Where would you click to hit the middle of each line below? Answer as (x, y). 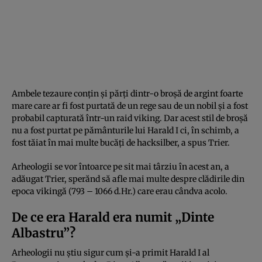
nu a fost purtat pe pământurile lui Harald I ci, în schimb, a (125, 130)
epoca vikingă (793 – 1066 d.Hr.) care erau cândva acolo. (120, 191)
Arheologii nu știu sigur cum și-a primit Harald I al (111, 252)
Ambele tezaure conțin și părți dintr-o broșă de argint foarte (127, 93)
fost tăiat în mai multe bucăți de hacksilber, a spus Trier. (121, 142)
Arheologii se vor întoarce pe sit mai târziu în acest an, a (120, 166)
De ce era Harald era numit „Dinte (113, 217)
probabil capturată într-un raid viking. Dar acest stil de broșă (130, 118)
